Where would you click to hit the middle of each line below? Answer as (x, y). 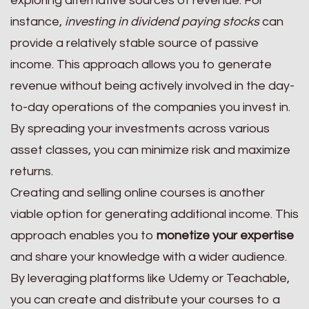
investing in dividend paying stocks (162, 22)
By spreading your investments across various (140, 129)
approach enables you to (83, 236)
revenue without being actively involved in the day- (152, 86)
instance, (38, 22)
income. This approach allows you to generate (141, 65)
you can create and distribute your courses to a (145, 300)
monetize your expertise (225, 236)
